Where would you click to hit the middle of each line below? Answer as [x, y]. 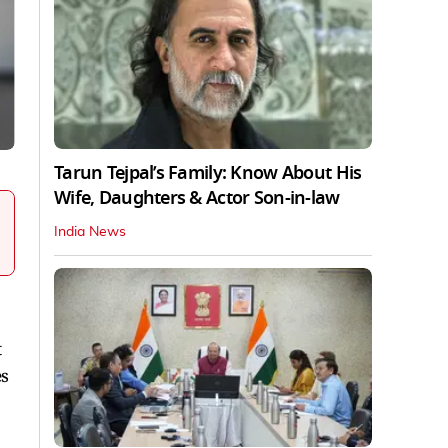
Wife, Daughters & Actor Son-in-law [197, 197]
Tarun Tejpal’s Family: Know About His [208, 172]
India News [90, 231]
